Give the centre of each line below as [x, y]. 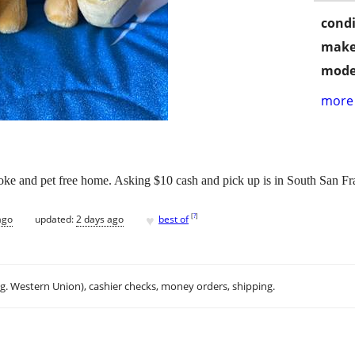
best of [174, 219]
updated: [55, 219]
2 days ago [100, 219]
